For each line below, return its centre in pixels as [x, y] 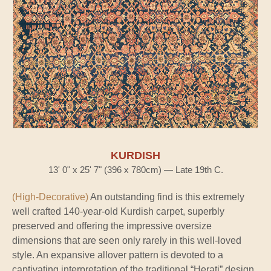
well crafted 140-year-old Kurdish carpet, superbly [118, 212]
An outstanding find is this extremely [166, 197]
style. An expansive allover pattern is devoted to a [118, 255]
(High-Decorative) [50, 197]
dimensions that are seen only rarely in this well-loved [127, 241]
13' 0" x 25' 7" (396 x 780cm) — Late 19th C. [135, 170]
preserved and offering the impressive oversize [112, 226]
